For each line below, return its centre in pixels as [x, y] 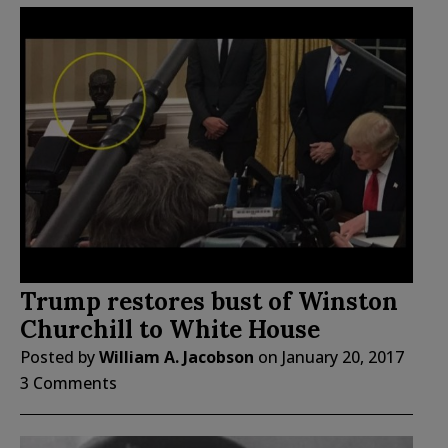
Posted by [59, 357]
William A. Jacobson [176, 357]
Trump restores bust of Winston [209, 302]
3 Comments [68, 383]
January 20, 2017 [343, 357]
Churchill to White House [170, 330]
